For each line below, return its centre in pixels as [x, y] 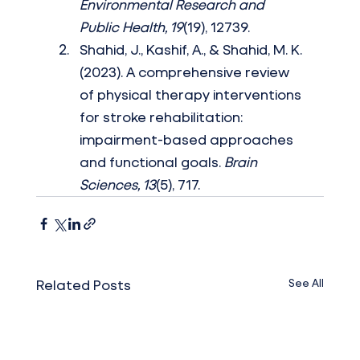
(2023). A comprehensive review [186, 72]
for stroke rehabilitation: [162, 117]
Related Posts [83, 285]
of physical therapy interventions [192, 95]
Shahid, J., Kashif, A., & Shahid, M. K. [192, 50]
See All [307, 283]
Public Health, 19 [131, 27]
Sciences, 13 [117, 185]
